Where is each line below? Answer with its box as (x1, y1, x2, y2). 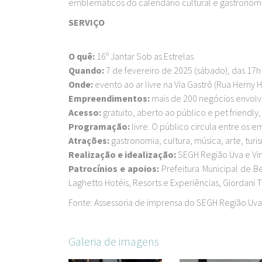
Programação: (68, 120, 130, 132)
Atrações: (68, 135, 109, 146)
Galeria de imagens (68, 234, 159, 249)
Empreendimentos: (68, 92, 150, 104)
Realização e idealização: (68, 149, 176, 160)
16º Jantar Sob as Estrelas (95, 50, 195, 62)
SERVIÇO (68, 16, 105, 28)
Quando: (68, 64, 104, 76)
